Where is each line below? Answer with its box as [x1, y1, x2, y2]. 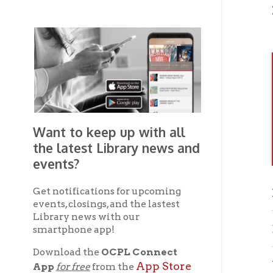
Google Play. [45, 216, 107, 228]
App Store [121, 202, 171, 214]
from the [80, 204, 121, 214]
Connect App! [63, 255, 144, 267]
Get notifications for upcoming [29, 136, 161, 147]
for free [49, 204, 80, 214]
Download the [29, 190, 90, 201]
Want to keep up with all [29, 81, 166, 96]
